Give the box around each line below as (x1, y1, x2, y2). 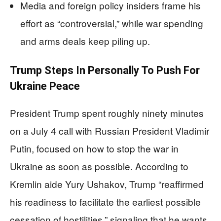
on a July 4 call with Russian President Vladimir (10, 123, 209, 137)
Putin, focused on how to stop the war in (10, 141, 179, 155)
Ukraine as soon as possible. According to (10, 159, 188, 173)
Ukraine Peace (10, 79, 80, 92)
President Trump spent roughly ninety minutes (10, 106, 204, 119)
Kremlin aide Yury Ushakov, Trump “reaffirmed (10, 177, 204, 190)
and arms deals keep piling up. (20, 34, 150, 47)
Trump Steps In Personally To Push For (10, 64, 200, 76)
